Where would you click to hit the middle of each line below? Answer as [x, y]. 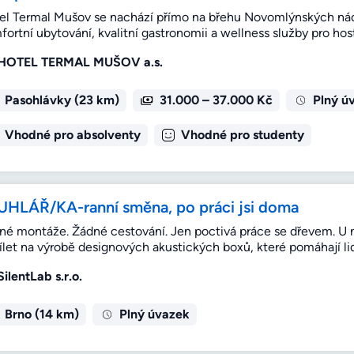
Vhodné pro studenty [242, 135]
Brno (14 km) [41, 314]
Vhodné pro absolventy [72, 135]
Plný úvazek [154, 314]
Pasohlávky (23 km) [62, 100]
